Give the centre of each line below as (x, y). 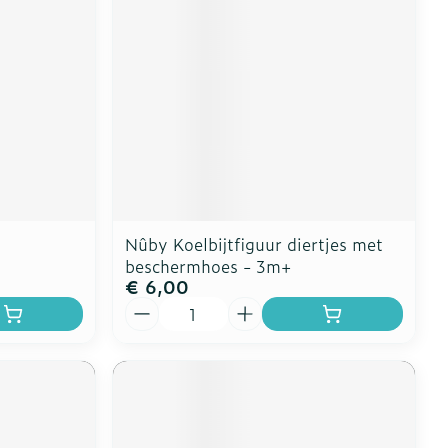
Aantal (150, 305)
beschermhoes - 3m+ (208, 265)
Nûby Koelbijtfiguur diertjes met (254, 243)
